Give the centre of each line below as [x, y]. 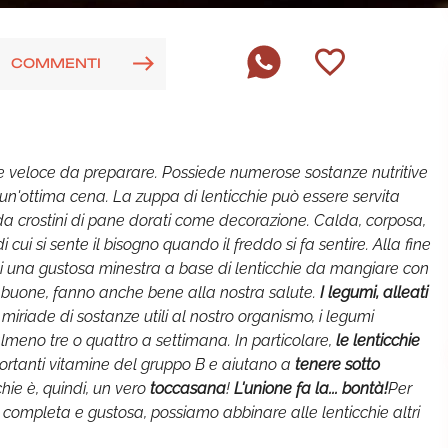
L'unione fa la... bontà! [311, 388]
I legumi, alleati [374, 292]
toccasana [188, 388]
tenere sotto [337, 364]
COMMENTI [56, 62]
